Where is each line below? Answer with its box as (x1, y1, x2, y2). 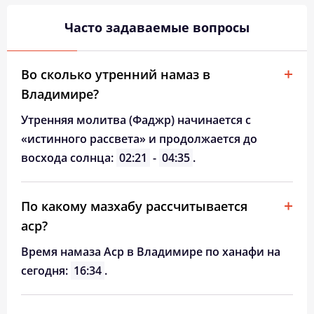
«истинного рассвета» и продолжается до (21, 131, 257, 146)
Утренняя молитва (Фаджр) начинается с (21, 112, 251, 128)
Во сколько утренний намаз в (21, 66, 210, 83)
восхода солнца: (21, 150, 116, 165)
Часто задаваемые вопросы (64, 19, 250, 36)
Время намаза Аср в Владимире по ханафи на (21, 244, 280, 259)
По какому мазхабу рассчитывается (21, 198, 247, 214)
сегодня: (21, 263, 71, 278)
